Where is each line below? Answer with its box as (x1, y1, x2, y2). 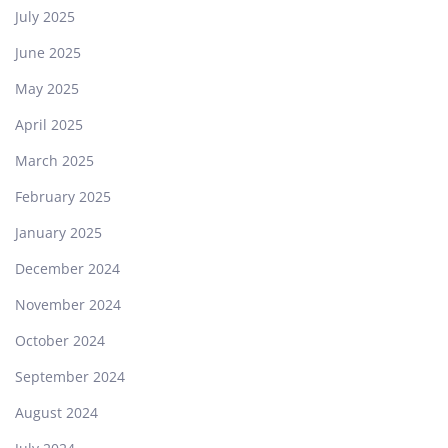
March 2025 (15, 151, 94, 171)
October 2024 (15, 331, 105, 351)
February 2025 (15, 187, 111, 207)
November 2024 (15, 295, 121, 315)
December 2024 (15, 259, 120, 279)
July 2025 (15, 7, 75, 27)
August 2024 (15, 403, 98, 423)
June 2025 (15, 43, 81, 63)
